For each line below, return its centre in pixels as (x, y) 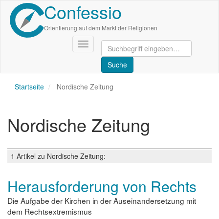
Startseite (29, 87)
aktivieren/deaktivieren (118, 54)
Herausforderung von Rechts (102, 186)
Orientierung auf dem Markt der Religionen (101, 28)
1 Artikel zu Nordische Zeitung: (58, 156)
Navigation (99, 44)
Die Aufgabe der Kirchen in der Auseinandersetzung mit (102, 200)
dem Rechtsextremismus (50, 211)
